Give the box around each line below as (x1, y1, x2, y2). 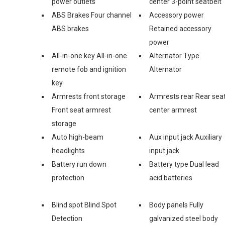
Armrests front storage (52, 92, 126, 100)
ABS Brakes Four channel (52, 11, 132, 19)
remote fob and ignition (52, 65, 126, 73)
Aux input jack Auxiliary (149, 133, 222, 141)
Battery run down (52, 160, 106, 168)
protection (52, 173, 84, 182)
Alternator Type (149, 51, 199, 60)
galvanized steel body (149, 214, 218, 222)
